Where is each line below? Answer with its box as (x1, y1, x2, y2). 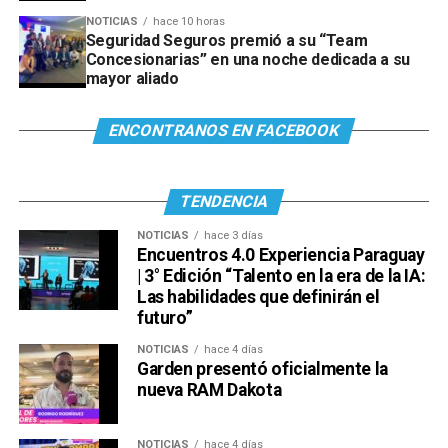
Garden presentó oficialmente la (136, 358, 388, 379)
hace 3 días (203, 228, 263, 242)
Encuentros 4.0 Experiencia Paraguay (136, 244, 425, 265)
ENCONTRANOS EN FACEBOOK (106, 120, 342, 140)
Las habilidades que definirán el (136, 286, 380, 307)
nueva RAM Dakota (136, 379, 282, 400)
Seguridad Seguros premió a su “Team (85, 30, 368, 50)
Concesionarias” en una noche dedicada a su (85, 49, 411, 69)
